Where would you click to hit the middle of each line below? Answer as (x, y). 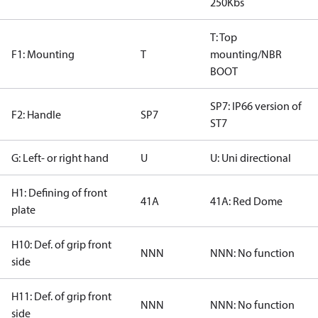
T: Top (224, 37)
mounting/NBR (246, 54)
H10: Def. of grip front (61, 244)
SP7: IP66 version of (256, 106)
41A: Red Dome (246, 201)
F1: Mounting (43, 54)
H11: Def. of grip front (61, 296)
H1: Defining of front (59, 192)
